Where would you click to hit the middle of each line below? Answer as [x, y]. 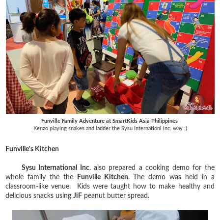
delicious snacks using [40, 196]
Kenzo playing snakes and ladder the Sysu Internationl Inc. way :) [110, 128]
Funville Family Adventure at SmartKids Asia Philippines [110, 121]
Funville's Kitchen [32, 149]
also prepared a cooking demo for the [152, 168]
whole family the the [41, 177]
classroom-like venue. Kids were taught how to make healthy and [110, 186]
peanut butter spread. [116, 196]
